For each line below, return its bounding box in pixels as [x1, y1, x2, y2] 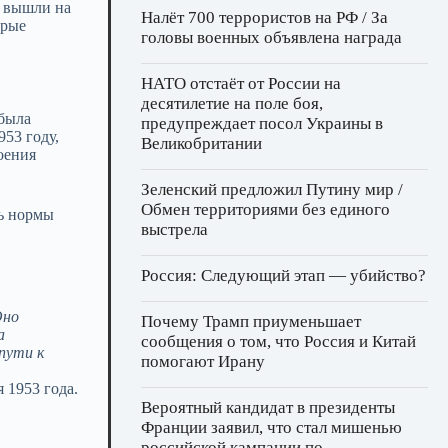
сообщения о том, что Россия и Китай [141, 332, 416, 352]
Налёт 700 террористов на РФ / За [141, 8, 388, 28]
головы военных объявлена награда [141, 28, 402, 48]
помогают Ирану [141, 352, 265, 372]
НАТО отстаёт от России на [141, 74, 341, 94]
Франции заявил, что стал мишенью [141, 418, 402, 438]
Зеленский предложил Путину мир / [141, 180, 403, 200]
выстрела [141, 220, 208, 240]
